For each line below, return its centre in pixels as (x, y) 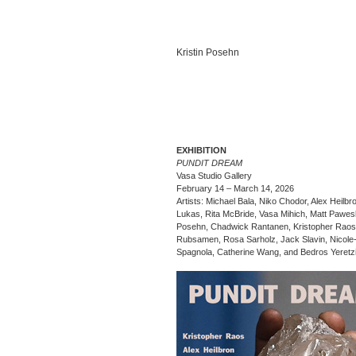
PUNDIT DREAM (209, 163)
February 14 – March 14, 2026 (235, 188)
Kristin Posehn (208, 52)
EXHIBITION (201, 150)
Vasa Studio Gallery (214, 176)
